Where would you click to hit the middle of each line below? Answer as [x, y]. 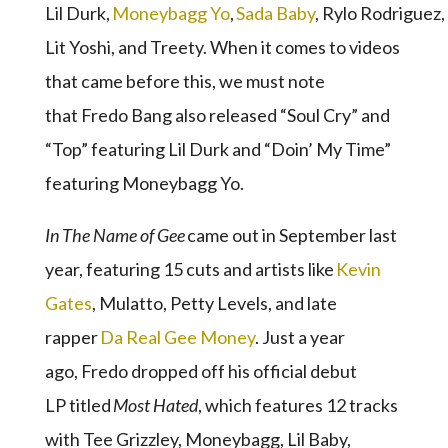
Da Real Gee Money [177, 336]
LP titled [78, 404]
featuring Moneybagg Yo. [145, 182]
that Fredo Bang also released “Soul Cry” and [217, 114]
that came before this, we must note [184, 80]
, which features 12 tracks [297, 404]
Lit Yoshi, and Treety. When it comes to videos [222, 46]
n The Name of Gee [117, 234]
